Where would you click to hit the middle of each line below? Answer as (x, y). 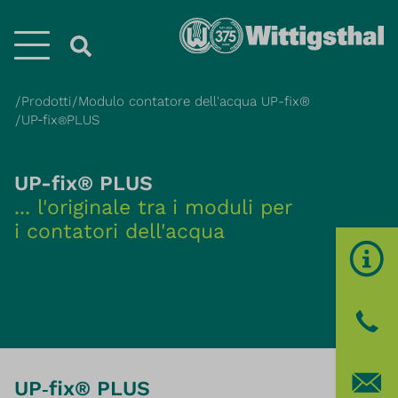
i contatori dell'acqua (119, 231)
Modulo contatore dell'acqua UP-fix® (194, 101)
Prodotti (46, 101)
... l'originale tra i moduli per (153, 207)
